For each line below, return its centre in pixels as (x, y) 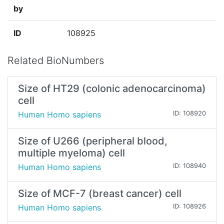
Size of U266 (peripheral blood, (93, 141)
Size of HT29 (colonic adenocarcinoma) (112, 89)
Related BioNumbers (56, 61)
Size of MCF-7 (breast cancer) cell (100, 194)
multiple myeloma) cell (71, 153)
